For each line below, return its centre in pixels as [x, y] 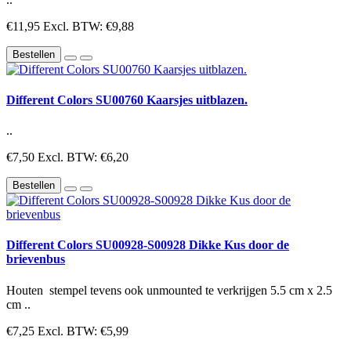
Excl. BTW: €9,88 [89, 26]
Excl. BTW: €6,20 [83, 157]
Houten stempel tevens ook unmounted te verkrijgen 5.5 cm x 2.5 [169, 290]
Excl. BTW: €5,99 [83, 331]
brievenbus [36, 259]
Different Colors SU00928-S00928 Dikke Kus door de [148, 245]
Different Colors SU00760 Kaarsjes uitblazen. [127, 100]
